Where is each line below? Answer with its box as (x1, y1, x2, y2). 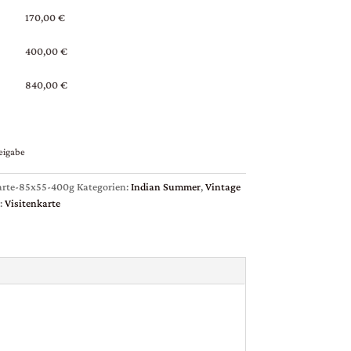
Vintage (204, 180, 241, 194)
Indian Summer (130, 180, 201, 194)
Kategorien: (76, 180, 131, 194)
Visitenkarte (4, 197, 60, 210)
